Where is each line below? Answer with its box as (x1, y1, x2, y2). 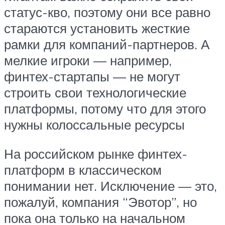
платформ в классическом (4, 161, 162, 178)
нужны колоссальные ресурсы (4, 117, 185, 133)
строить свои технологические (4, 84, 186, 101)
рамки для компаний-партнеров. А (4, 36, 209, 53)
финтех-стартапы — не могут (4, 68, 180, 85)
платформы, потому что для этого (4, 100, 206, 117)
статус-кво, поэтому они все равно (4, 4, 210, 21)
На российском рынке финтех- (4, 145, 187, 162)
